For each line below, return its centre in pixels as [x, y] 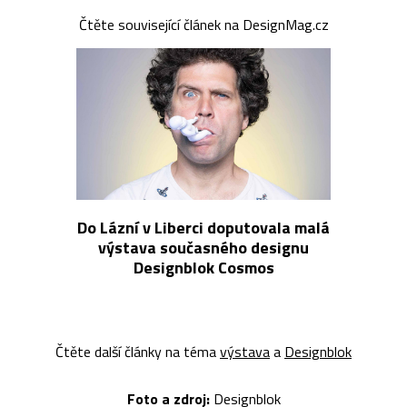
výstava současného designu [203, 248]
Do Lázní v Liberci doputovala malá [203, 228]
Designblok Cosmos [203, 268]
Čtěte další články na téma [138, 352]
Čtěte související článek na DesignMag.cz [203, 25]
